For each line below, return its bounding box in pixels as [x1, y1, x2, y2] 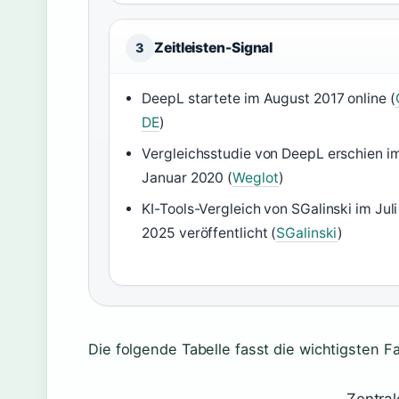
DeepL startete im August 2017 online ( [142, 90, 395, 107]
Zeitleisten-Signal [154, 39, 273, 56]
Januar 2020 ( [142, 169, 233, 186]
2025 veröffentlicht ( [142, 224, 277, 241]
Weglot [232, 169, 279, 186]
